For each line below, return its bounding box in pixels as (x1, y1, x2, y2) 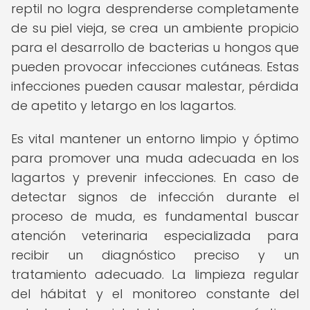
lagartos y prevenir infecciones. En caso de (11, 169, 299, 186)
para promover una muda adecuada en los (11, 149, 299, 167)
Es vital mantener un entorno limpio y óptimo (11, 130, 299, 147)
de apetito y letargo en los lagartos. (11, 97, 236, 114)
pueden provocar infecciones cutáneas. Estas (11, 58, 299, 75)
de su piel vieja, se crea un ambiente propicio (11, 19, 299, 37)
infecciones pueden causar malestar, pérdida (11, 77, 299, 95)
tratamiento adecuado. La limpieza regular (11, 266, 299, 283)
